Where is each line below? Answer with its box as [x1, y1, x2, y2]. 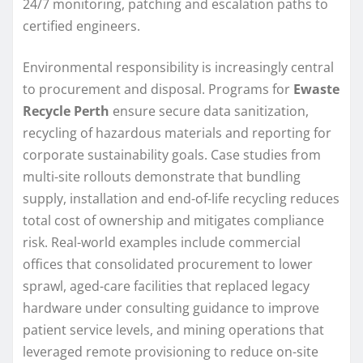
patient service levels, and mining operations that [23, 320, 324, 339]
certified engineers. [23, 16, 140, 35]
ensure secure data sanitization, [109, 101, 309, 120]
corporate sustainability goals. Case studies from [23, 145, 321, 164]
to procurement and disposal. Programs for [23, 79, 293, 98]
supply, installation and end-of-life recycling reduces [23, 189, 340, 207]
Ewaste [293, 79, 340, 98]
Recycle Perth [23, 101, 109, 120]
